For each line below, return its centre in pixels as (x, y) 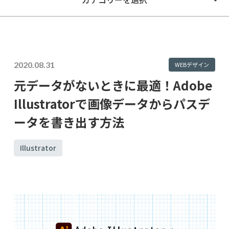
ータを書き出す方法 (69, 122)
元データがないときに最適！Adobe (113, 85)
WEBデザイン (192, 65)
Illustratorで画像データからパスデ (112, 103)
